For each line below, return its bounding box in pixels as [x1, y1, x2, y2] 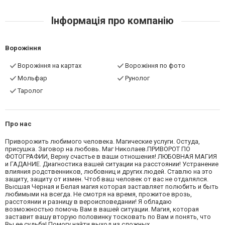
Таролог [18, 86, 43, 94]
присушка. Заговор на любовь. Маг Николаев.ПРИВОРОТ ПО [5, 145, 190, 153]
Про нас [5, 120, 32, 128]
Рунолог [125, 74, 150, 82]
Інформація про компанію [49, 14, 176, 27]
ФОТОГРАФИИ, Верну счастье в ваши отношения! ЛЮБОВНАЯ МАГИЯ [5, 152, 217, 160]
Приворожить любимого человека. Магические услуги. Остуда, [5, 137, 200, 145]
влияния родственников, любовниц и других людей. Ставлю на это [5, 167, 212, 175]
